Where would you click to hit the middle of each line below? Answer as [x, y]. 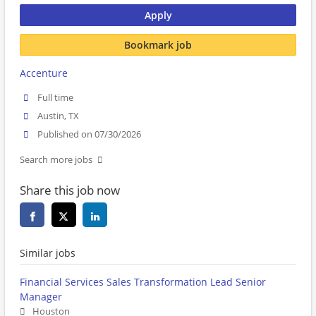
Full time [56, 98]
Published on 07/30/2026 [90, 135]
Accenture [44, 73]
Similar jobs [48, 253]
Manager [41, 297]
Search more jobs [56, 160]
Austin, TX [59, 116]
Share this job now [70, 190]
